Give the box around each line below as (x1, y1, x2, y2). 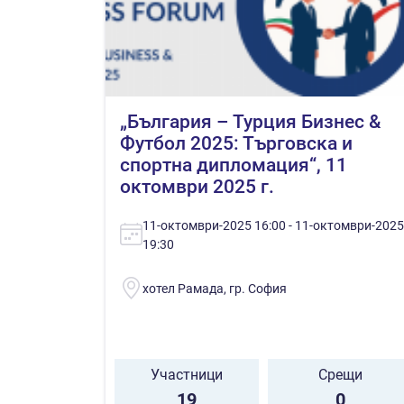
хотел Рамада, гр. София (142, 280, 287, 296)
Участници (151, 365, 223, 383)
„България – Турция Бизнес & (120, 110, 381, 133)
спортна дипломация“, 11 (120, 153, 347, 176)
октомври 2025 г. (120, 175, 274, 197)
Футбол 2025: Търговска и (120, 132, 353, 154)
